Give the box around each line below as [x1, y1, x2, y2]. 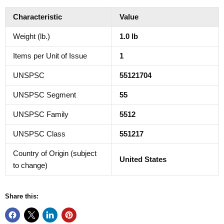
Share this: [5, 192, 38, 200]
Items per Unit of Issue [13, 51, 87, 60]
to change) [13, 160, 47, 169]
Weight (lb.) [13, 31, 50, 40]
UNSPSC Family [13, 109, 68, 118]
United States [119, 154, 166, 163]
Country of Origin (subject [13, 148, 96, 157]
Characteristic [13, 12, 62, 21]
